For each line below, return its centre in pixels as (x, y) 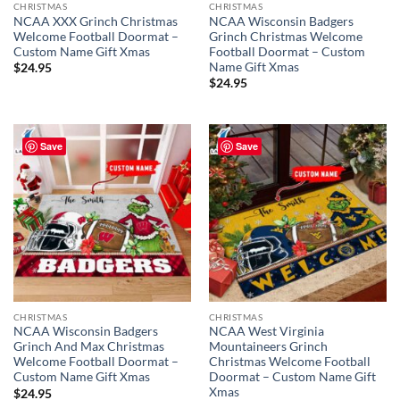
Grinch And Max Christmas (88, 347)
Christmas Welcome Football (289, 362)
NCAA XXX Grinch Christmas (95, 21)
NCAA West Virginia (266, 332)
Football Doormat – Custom (287, 51)
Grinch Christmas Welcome (285, 36)
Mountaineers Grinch (268, 347)
